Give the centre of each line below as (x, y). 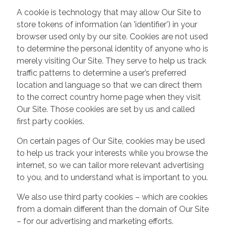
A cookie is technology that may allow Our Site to (109, 12)
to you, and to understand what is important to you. (112, 177)
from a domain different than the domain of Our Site (112, 209)
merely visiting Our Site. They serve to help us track (111, 61)
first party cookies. (50, 121)
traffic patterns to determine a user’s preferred (101, 73)
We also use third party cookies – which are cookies (112, 197)
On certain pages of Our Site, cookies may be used (110, 141)
